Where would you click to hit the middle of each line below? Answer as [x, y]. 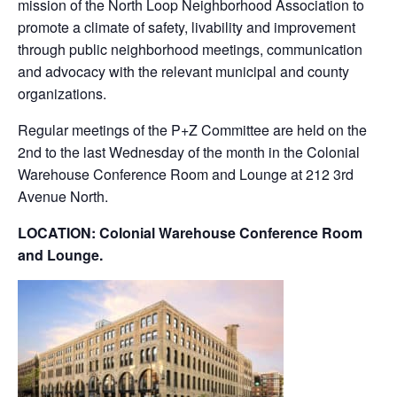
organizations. [62, 93]
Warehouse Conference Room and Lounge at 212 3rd [186, 174]
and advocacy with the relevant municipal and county [183, 71]
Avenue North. [63, 196]
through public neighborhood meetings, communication [190, 49]
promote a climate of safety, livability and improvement [187, 27]
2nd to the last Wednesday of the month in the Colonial [189, 152]
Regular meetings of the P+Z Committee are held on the [192, 130]
